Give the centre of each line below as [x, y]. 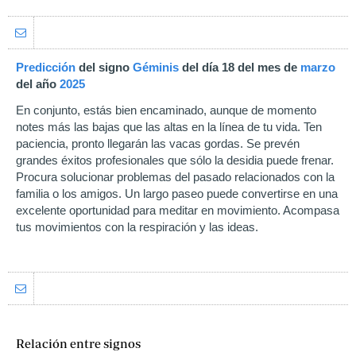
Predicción [46, 67]
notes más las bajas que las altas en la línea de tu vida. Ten [169, 127]
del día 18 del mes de [241, 67]
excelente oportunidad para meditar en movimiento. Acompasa [178, 210]
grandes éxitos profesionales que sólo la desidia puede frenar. [175, 160]
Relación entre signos [78, 343]
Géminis [156, 67]
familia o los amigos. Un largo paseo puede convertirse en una [177, 193]
